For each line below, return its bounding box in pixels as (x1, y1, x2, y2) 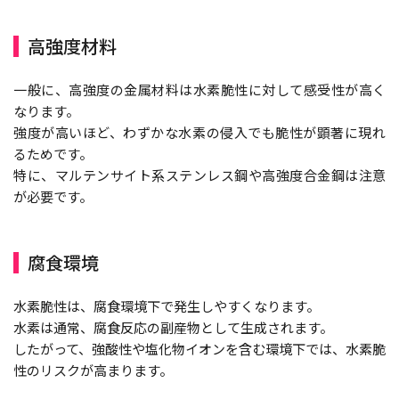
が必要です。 (13, 186, 93, 206)
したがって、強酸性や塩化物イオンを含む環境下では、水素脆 (13, 338, 386, 358)
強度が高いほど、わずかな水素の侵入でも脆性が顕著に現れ (13, 122, 386, 142)
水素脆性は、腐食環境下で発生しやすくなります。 (13, 296, 320, 315)
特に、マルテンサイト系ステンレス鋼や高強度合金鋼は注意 (13, 165, 386, 184)
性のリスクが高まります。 (13, 360, 173, 379)
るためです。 (13, 143, 93, 163)
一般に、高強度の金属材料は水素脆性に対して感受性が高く (13, 79, 386, 99)
